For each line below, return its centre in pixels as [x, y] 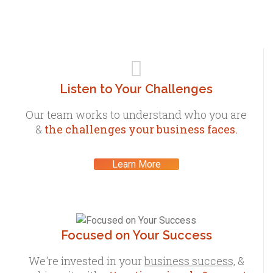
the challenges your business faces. [141, 129]
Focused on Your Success [136, 235]
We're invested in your [86, 261]
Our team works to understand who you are [136, 115]
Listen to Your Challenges [136, 89]
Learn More [136, 165]
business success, [190, 261]
